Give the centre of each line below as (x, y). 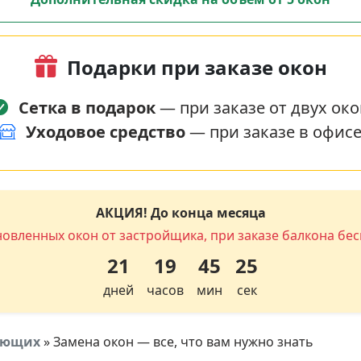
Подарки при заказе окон (197, 67)
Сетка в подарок (87, 107)
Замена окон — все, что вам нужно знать (183, 341)
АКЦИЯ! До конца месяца (180, 212)
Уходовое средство (106, 131)
